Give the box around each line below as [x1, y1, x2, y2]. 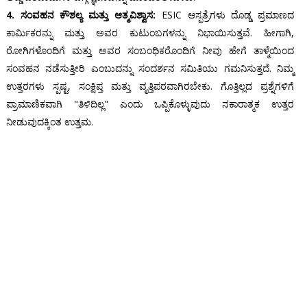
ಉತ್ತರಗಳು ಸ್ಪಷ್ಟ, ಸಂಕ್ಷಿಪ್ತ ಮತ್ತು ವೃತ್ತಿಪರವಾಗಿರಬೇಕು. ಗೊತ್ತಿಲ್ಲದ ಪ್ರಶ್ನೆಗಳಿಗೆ [5, 79, 295, 93]
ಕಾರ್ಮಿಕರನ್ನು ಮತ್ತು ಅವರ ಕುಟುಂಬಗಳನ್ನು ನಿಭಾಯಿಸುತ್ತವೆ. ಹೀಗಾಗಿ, [5, 26, 295, 40]
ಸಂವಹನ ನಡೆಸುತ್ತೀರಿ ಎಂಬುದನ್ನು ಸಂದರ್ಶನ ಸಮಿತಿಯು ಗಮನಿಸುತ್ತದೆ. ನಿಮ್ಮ [5, 62, 295, 75]
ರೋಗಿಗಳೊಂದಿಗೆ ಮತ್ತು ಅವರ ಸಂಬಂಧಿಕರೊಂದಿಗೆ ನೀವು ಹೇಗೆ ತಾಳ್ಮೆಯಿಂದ [5, 44, 295, 58]
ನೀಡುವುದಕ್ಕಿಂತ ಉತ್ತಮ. [5, 115, 93, 129]
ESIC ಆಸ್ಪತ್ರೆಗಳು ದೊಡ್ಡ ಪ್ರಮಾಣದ [156, 8, 295, 22]
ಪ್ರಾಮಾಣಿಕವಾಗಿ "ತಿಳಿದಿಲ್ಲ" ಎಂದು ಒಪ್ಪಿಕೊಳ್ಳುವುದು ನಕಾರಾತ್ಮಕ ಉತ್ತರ [5, 97, 295, 111]
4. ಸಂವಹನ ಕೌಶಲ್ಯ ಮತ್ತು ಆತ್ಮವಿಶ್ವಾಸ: [5, 8, 156, 22]
